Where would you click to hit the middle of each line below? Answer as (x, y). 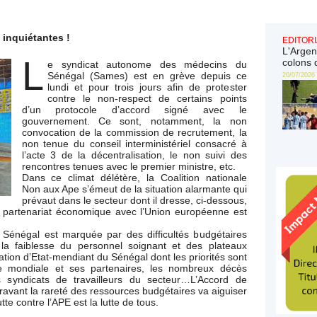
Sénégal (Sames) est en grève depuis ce (147, 76)
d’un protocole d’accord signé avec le (134, 110)
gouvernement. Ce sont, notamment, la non (134, 121)
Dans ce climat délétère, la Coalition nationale (134, 178)
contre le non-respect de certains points (147, 98)
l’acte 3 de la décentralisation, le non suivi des (134, 155)
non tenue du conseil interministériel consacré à (134, 144)
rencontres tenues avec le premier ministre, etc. (128, 166)
